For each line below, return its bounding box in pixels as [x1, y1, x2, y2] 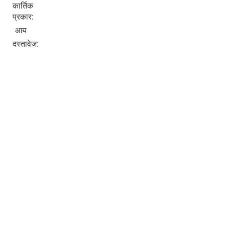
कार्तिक [13, 2, 33, 10]
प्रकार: [13, 13, 36, 21]
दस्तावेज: [13, 40, 41, 48]
